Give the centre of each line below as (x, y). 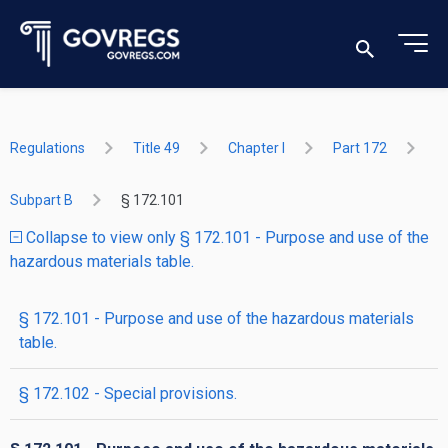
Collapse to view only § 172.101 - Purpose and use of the (225, 237)
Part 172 (360, 148)
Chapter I (256, 148)
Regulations (47, 148)
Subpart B (41, 200)
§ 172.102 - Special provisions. (128, 393)
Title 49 (156, 148)
